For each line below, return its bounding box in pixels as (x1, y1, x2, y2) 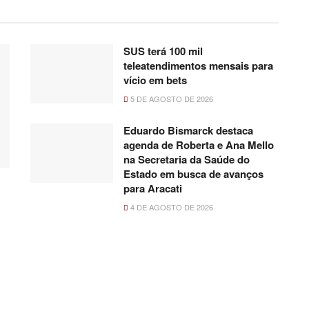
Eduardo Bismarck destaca (123, 123, 253, 139)
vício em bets (123, 72, 187, 88)
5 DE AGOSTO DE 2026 (128, 93, 213, 105)
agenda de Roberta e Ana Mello (123, 137, 274, 153)
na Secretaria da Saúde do (123, 152, 250, 168)
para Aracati (123, 181, 182, 197)
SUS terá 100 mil (123, 43, 203, 59)
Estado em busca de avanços (123, 166, 263, 182)
